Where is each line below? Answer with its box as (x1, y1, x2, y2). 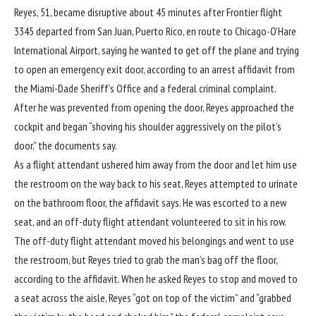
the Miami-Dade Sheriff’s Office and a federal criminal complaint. (14, 81, 276, 96)
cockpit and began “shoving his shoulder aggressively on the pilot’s (14, 119, 281, 134)
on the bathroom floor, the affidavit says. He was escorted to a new (14, 195, 286, 210)
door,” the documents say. (14, 138, 117, 153)
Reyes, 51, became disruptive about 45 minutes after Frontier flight (14, 5, 282, 20)
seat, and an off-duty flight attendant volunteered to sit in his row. (14, 214, 286, 229)
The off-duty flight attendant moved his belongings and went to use (14, 233, 294, 248)
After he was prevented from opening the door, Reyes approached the (14, 100, 294, 115)
